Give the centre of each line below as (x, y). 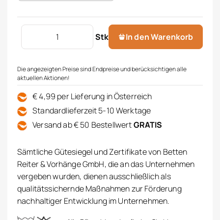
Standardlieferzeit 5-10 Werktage (91, 111)
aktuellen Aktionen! (43, 78)
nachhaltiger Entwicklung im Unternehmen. (94, 201)
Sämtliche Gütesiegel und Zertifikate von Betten (102, 152)
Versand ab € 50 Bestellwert (82, 125)
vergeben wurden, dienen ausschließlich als (94, 177)
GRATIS (148, 125)
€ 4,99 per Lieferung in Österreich (92, 96)
